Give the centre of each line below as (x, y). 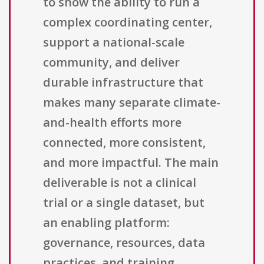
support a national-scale (114, 42)
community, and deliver (111, 62)
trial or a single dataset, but (124, 203)
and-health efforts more (112, 123)
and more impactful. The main (131, 163)
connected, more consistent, (124, 143)
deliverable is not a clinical (120, 183)
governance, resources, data (124, 243)
